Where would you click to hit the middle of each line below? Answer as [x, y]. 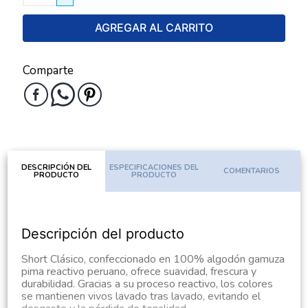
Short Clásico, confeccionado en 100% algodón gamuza [153, 259]
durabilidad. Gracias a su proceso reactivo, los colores [147, 284]
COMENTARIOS [251, 171]
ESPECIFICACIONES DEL [154, 167]
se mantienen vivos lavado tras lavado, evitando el [141, 296]
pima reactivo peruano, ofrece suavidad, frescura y [139, 272]
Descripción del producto [103, 234]
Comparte [48, 70]
